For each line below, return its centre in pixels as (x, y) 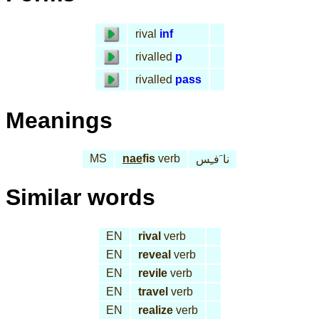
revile (152, 273)
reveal (154, 254)
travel (153, 291)
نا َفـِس (213, 159)
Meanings (59, 120)
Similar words (80, 198)
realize (155, 310)
